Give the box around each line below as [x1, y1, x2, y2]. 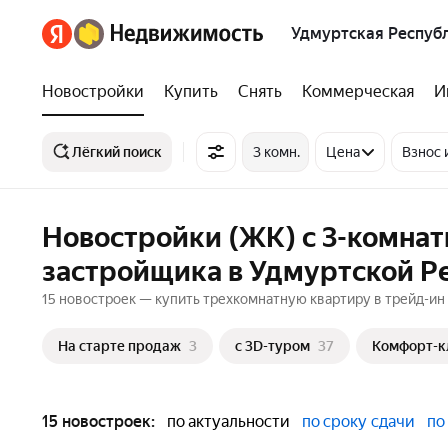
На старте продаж [58, 338, 181, 354]
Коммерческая [302, 82, 414, 101]
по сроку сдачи [302, 412, 415, 431]
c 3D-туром [235, 338, 310, 354]
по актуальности [167, 412, 290, 431]
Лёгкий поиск [72, 144, 162, 160]
